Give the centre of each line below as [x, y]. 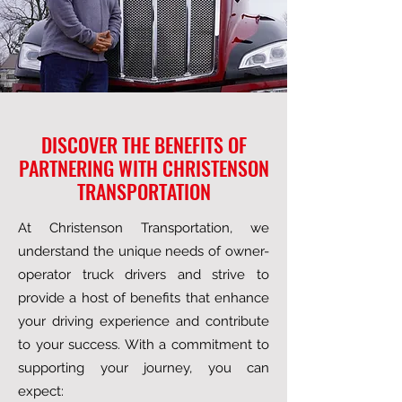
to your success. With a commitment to [144, 345]
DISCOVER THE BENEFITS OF [144, 144]
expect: [41, 391]
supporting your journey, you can [144, 368]
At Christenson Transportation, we [144, 228]
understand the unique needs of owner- [144, 251]
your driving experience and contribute [144, 321]
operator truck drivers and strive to [144, 275]
